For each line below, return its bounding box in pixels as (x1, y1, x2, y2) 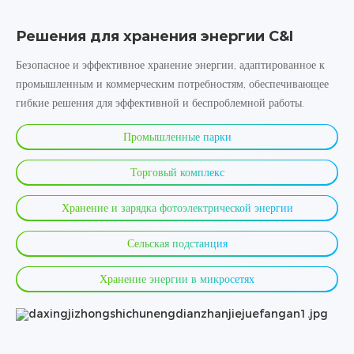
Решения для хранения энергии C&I (16, 27, 293, 45)
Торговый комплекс (130, 164, 224, 179)
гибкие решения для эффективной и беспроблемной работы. (16, 95, 304, 110)
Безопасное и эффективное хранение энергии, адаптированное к (16, 57, 325, 72)
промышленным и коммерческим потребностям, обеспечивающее (16, 76, 329, 91)
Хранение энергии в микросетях (100, 271, 254, 286)
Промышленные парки (122, 129, 232, 144)
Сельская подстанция (126, 235, 228, 250)
